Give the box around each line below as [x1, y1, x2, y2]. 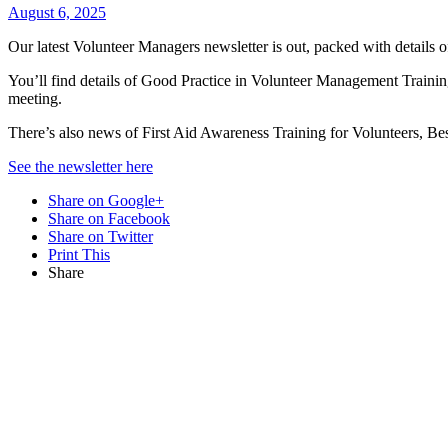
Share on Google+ [48, 191, 164, 209]
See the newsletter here [8, 157, 153, 175]
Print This [48, 245, 110, 263]
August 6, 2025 [8, 3, 106, 21]
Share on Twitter [48, 227, 153, 245]
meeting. [8, 89, 62, 107]
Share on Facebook [48, 209, 170, 227]
